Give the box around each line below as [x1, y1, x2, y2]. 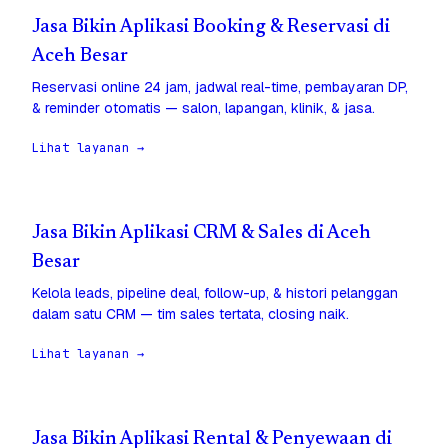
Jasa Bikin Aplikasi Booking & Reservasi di [32, 18, 390, 38]
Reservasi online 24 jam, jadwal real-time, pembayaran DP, [32, 78, 408, 97]
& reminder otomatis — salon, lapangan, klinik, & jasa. [32, 99, 375, 118]
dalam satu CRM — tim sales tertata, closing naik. [32, 305, 349, 324]
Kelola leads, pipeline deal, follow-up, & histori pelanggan [32, 284, 398, 303]
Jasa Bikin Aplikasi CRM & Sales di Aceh [32, 224, 371, 244]
